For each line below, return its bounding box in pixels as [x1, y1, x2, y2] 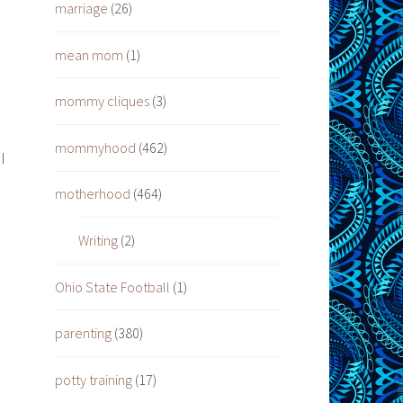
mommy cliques [55, 92, 149, 111]
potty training [55, 370, 132, 389]
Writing [77, 230, 118, 249]
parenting [55, 324, 112, 343]
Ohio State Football [55, 277, 170, 296]
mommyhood [55, 138, 136, 157]
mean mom [55, 45, 123, 64]
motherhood [55, 184, 130, 203]
